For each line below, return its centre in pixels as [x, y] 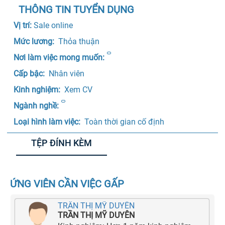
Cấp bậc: [30, 74]
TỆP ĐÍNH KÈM [61, 143]
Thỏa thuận [79, 41]
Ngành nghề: [36, 106]
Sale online [53, 25]
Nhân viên [67, 74]
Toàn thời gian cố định [125, 122]
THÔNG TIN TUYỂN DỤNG [77, 10]
